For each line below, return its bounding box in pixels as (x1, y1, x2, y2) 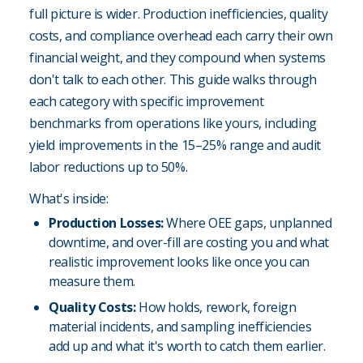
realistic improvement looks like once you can (49, 253, 310, 271)
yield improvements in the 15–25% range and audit (29, 136, 321, 155)
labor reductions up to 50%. (29, 158, 188, 177)
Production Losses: (49, 214, 167, 233)
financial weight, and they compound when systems (29, 49, 326, 67)
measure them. (49, 272, 135, 291)
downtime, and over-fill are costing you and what (49, 233, 329, 252)
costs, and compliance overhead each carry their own (29, 27, 333, 45)
